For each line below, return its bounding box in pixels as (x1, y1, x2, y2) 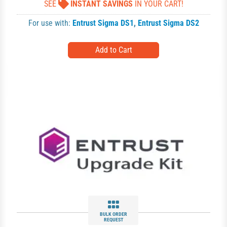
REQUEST (103, 217, 123, 222)
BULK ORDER (99, 211, 127, 217)
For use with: (28, 18, 72, 28)
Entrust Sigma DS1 (72, 18, 134, 28)
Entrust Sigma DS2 (137, 18, 199, 28)
